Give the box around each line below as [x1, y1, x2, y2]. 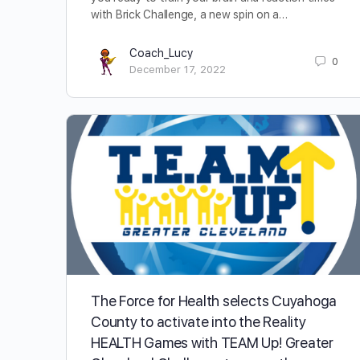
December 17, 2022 [129, 63, 226, 76]
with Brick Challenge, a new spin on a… [91, 8, 288, 22]
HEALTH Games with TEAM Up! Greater [91, 333, 333, 351]
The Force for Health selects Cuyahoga [91, 292, 337, 309]
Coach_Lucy [129, 47, 194, 60]
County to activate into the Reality [91, 313, 306, 330]
